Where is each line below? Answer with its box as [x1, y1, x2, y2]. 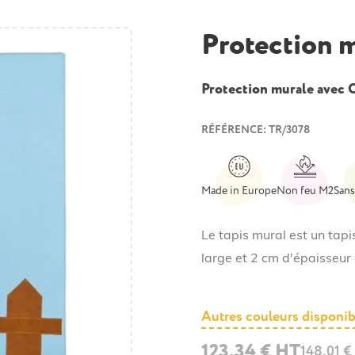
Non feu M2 [277, 184, 334, 197]
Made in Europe [201, 184, 277, 197]
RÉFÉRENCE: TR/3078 [201, 123, 310, 136]
